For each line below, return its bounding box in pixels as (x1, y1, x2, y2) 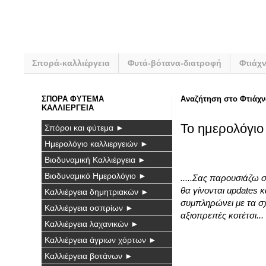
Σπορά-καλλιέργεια (32, 58, 110, 68)
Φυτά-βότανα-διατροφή (128, 58, 221, 68)
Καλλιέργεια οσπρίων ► (45, 202, 134, 213)
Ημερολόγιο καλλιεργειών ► (45, 138, 148, 148)
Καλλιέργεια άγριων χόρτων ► (45, 235, 157, 245)
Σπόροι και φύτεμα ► (45, 122, 124, 132)
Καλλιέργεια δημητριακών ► (45, 186, 149, 197)
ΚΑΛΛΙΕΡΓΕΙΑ (42, 103, 94, 112)
